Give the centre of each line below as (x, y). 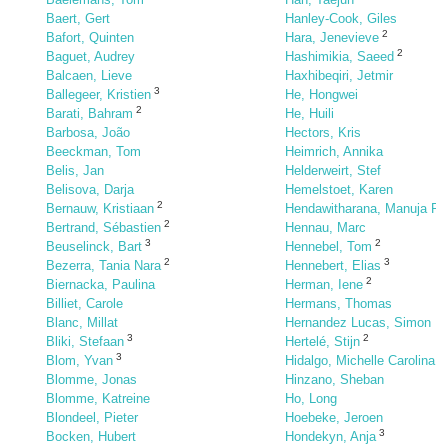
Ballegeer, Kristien (98, 94)
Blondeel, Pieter (92, 417)
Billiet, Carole (84, 303)
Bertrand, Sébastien (103, 227)
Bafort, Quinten (90, 37)
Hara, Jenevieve (332, 37)
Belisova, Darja (90, 189)
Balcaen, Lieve (89, 75)
